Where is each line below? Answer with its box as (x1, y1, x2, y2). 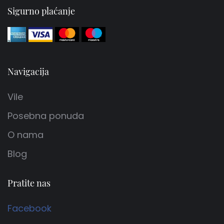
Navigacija (7, 65, 49, 77)
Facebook (7, 201, 51, 214)
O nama (7, 128, 43, 141)
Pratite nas (7, 176, 50, 189)
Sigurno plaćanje (7, 4, 75, 17)
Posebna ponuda (7, 109, 84, 122)
